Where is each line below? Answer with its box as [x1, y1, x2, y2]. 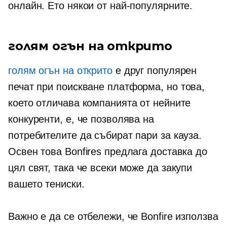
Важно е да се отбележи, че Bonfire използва [8, 211, 218, 222]
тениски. [45, 178, 85, 190]
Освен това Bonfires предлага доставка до [8, 146, 207, 157]
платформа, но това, [104, 81, 205, 92]
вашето [8, 178, 46, 190]
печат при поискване [8, 81, 105, 92]
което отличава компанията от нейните [8, 97, 191, 108]
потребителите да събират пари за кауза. [8, 130, 202, 141]
